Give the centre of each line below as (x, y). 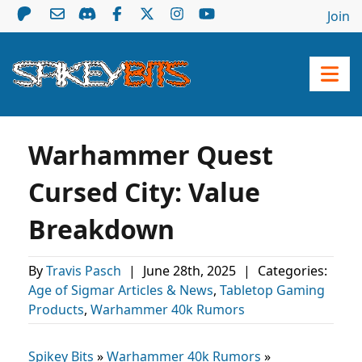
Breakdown (101, 229)
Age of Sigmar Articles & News (121, 290)
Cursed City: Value (144, 192)
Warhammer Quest (151, 155)
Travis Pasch (85, 271)
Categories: (291, 271)
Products (56, 309)
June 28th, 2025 (191, 271)
